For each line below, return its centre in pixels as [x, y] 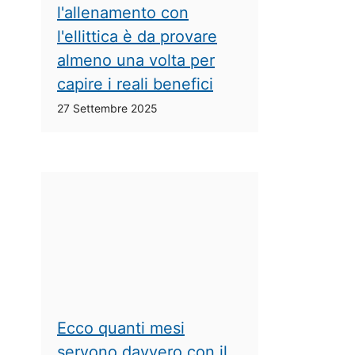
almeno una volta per [136, 60]
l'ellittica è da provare [137, 36]
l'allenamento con [123, 12]
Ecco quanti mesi [121, 328]
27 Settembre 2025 [107, 108]
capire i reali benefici [135, 84]
